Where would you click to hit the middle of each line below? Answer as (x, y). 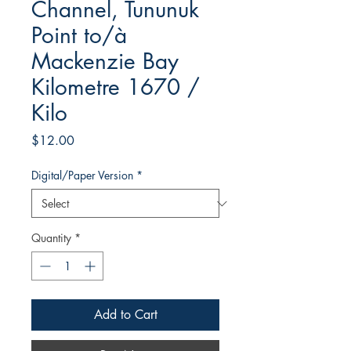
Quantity (51, 238)
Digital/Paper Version (82, 175)
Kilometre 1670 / (116, 87)
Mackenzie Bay (105, 62)
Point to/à (79, 36)
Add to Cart (125, 315)
